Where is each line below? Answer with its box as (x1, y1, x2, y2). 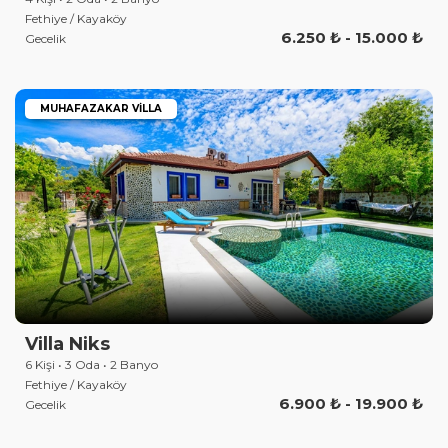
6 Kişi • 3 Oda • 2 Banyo (25, 356, 158, 372)
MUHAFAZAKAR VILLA (40, 101, 162, 115)
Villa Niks (25, 332, 110, 355)
